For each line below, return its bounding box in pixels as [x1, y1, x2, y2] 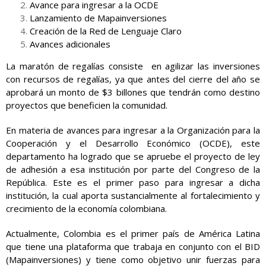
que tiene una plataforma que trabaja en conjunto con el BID [6, 240, 260, 252]
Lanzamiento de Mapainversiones [30, 12, 167, 24]
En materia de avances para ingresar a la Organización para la [6, 124, 260, 136]
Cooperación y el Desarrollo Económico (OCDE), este [6, 137, 260, 149]
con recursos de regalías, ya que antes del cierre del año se [6, 73, 260, 85]
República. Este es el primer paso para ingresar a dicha [6, 176, 260, 188]
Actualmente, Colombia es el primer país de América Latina [6, 227, 260, 239]
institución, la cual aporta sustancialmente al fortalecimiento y [6, 189, 260, 201]
